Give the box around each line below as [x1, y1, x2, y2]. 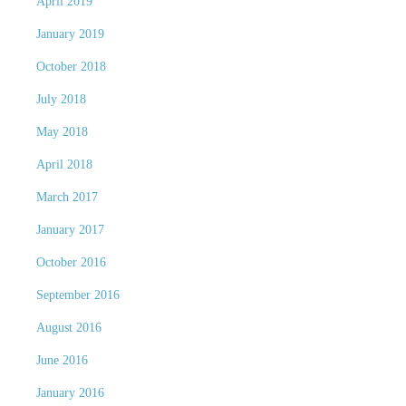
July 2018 [35, 92, 86, 107]
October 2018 [35, 59, 106, 74]
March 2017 [35, 189, 98, 205]
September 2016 [35, 287, 120, 303]
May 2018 [35, 124, 88, 140]
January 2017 [35, 222, 104, 237]
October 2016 [35, 255, 106, 270]
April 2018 [35, 157, 92, 172]
